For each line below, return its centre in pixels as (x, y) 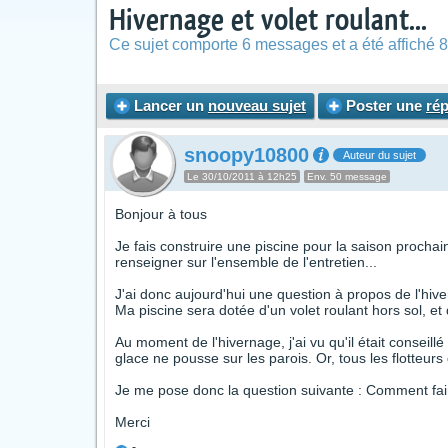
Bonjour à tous (161, 214)
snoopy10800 (246, 155)
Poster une (384, 105)
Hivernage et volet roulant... (268, 20)
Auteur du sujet (379, 155)
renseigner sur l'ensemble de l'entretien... (246, 262)
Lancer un (169, 105)
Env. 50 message (347, 176)
